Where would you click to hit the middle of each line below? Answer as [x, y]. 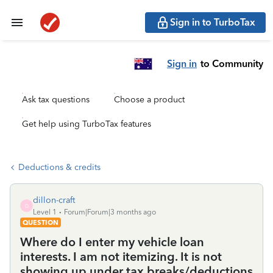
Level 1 [45, 212]
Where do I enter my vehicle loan [112, 242]
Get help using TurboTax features [87, 124]
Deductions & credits [59, 167]
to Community [232, 63]
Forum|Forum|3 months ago [110, 212]
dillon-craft [54, 200]
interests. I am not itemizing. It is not [121, 257]
